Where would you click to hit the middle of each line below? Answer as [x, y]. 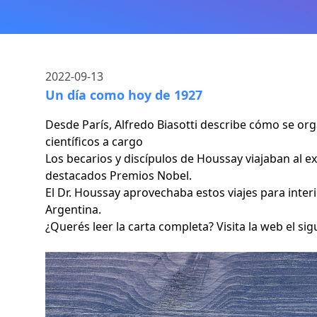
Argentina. [73, 209]
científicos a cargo [94, 142]
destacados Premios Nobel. [119, 175]
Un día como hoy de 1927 [124, 95]
